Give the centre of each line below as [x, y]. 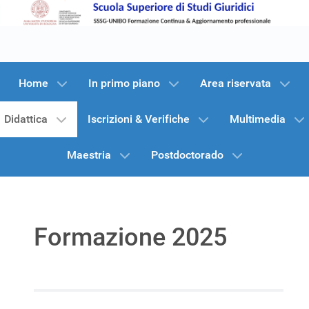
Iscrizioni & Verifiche [139, 119]
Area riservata [236, 83]
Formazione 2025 [130, 237]
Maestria [89, 155]
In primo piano [124, 83]
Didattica [26, 119]
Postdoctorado [187, 155]
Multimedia [258, 119]
